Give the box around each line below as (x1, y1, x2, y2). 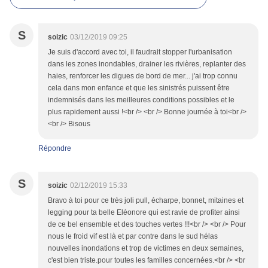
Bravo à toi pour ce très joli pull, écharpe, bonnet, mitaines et (48, 196, 243, 205)
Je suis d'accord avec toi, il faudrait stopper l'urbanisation (48, 48, 232, 57)
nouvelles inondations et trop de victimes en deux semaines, (48, 244, 243, 253)
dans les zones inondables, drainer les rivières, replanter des (48, 60, 246, 69)
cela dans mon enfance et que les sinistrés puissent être (48, 84, 230, 93)
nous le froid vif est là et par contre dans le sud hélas (48, 232, 218, 241)
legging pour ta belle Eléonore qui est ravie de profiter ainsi (48, 208, 240, 217)
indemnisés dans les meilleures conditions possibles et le (48, 96, 234, 105)
